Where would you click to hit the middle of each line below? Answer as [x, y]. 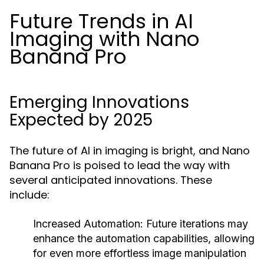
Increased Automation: [88, 224]
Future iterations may [196, 224]
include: [29, 195]
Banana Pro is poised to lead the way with [120, 165]
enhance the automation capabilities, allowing [144, 238]
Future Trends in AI [101, 21]
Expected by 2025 [81, 120]
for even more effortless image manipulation [140, 253]
